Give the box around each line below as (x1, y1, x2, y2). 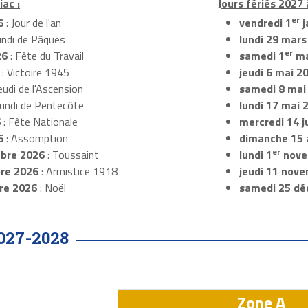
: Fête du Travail (7, 47, 84, 65)
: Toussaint (44, 146, 99, 164)
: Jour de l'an (3, 14, 61, 32)
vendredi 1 (239, 14, 291, 32)
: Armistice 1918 (38, 163, 118, 180)
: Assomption (3, 130, 68, 147)
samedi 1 (239, 47, 285, 65)
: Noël (36, 179, 66, 197)
